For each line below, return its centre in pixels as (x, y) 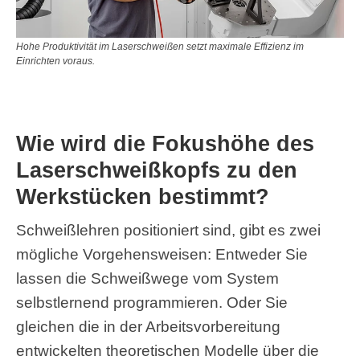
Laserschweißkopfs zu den (157, 170)
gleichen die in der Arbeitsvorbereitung (148, 326)
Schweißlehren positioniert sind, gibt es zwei (168, 230)
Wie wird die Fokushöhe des (165, 143)
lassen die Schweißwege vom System (147, 278)
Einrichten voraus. (55, 61)
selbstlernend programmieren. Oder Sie (152, 302)
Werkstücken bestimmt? (143, 196)
